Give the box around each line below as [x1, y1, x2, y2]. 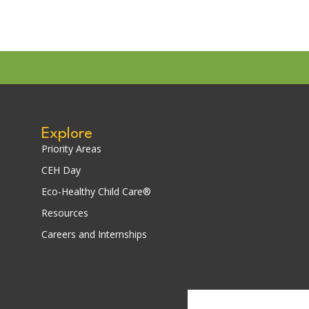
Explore [41, 126, 92, 142]
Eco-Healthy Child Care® [41, 185, 151, 199]
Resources [41, 206, 88, 220]
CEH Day [41, 163, 81, 177]
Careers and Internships [41, 228, 147, 241]
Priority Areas [41, 142, 101, 156]
